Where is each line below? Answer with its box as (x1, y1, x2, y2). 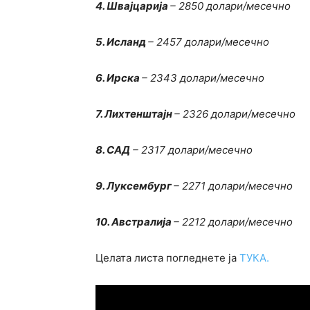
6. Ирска (95, 71, 142, 84)
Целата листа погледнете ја (95, 250, 239, 264)
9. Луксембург (95, 179, 174, 192)
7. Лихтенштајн (95, 107, 174, 120)
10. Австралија (95, 215, 174, 228)
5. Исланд (95, 35, 148, 48)
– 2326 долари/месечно (174, 107, 295, 120)
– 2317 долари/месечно (130, 143, 253, 156)
